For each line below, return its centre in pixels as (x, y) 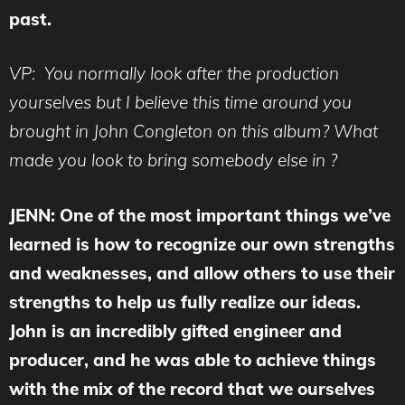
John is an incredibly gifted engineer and (175, 330)
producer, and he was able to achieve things (193, 359)
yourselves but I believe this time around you (180, 102)
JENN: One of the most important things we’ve (200, 215)
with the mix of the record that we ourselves (192, 388)
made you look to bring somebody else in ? (173, 160)
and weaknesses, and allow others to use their (202, 273)
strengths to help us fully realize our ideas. (185, 301)
